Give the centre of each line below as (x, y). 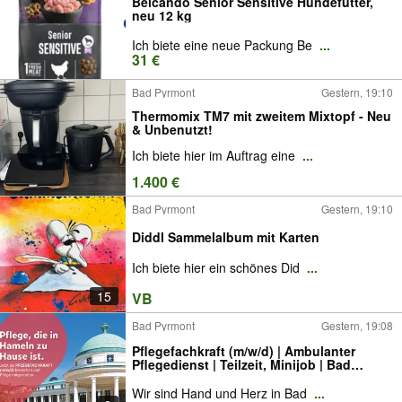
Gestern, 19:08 (357, 325)
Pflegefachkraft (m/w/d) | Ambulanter (244, 351)
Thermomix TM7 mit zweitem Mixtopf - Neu (262, 115)
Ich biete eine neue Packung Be (224, 45)
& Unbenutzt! (172, 129)
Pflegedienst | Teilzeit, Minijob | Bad (241, 364)
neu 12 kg (162, 15)
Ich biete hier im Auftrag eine (215, 156)
